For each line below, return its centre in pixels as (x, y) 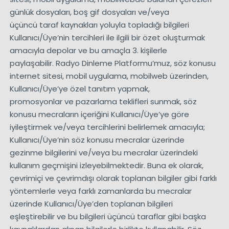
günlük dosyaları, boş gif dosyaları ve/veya (89, 12)
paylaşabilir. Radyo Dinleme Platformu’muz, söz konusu (112, 63)
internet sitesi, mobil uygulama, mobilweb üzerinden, (109, 76)
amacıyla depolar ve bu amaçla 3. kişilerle (88, 51)
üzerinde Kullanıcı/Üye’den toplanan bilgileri (91, 204)
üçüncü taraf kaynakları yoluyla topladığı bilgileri (99, 25)
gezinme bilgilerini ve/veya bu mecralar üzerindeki (104, 153)
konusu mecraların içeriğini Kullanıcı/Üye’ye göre (99, 114)
